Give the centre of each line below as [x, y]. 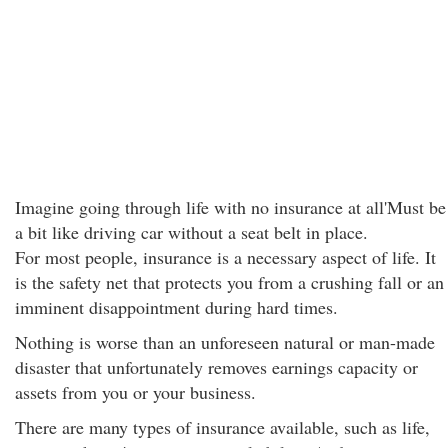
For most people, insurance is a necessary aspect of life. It [225, 257]
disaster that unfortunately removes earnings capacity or [216, 367]
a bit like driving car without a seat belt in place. [191, 232]
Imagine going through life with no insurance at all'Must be [230, 207]
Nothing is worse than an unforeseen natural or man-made [225, 342]
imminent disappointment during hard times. [176, 307]
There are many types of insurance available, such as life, [222, 427]
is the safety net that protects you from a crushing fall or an [229, 282]
